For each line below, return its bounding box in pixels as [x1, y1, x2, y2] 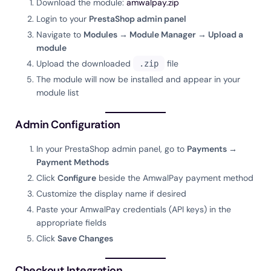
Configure [57, 172, 96, 183]
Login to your [36, 13, 89, 24]
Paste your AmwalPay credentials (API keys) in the [36, 204, 231, 215]
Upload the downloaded [36, 57, 133, 69]
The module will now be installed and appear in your [36, 74, 240, 85]
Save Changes [57, 233, 113, 244]
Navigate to [36, 28, 83, 40]
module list [36, 87, 79, 99]
